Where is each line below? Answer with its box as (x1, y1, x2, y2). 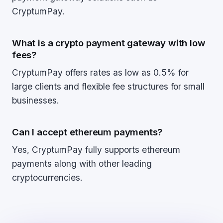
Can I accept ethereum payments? (12, 126, 163, 137)
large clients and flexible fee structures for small (12, 81, 205, 92)
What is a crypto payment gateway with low (12, 37, 206, 48)
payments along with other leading (12, 158, 152, 169)
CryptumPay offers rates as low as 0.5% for (12, 67, 189, 78)
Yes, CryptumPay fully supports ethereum (12, 144, 180, 155)
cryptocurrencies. (12, 172, 83, 183)
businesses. (12, 95, 59, 106)
